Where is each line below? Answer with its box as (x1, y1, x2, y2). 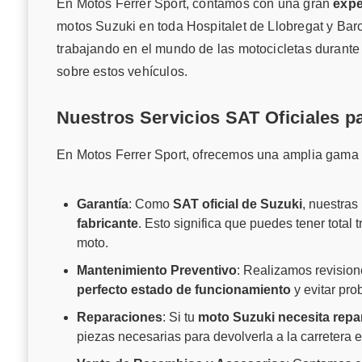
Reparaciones (77, 310, 163, 325)
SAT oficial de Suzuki (173, 197, 303, 212)
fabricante (77, 217, 139, 231)
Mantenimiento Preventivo (77, 263, 238, 278)
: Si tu (162, 310, 199, 325)
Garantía (77, 197, 129, 212)
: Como (128, 197, 174, 212)
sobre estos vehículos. (57, 65, 188, 79)
